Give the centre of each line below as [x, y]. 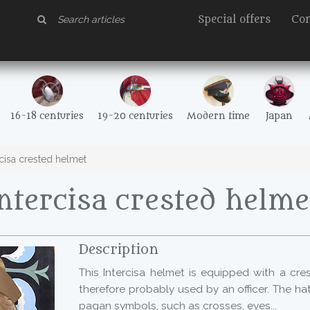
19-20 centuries [135, 116]
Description [119, 250]
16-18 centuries [47, 116]
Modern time [218, 116]
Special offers [234, 20]
